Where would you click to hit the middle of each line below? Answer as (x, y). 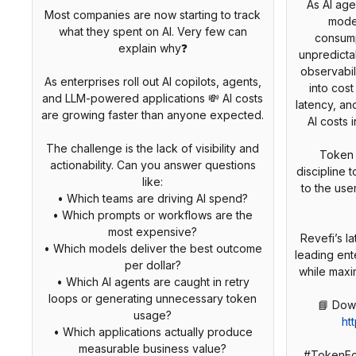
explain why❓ (153, 48)
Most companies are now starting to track (153, 15)
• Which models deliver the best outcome (153, 249)
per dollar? (153, 265)
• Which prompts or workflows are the (153, 215)
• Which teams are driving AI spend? (153, 199)
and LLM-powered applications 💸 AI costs (153, 99)
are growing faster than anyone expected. (153, 115)
